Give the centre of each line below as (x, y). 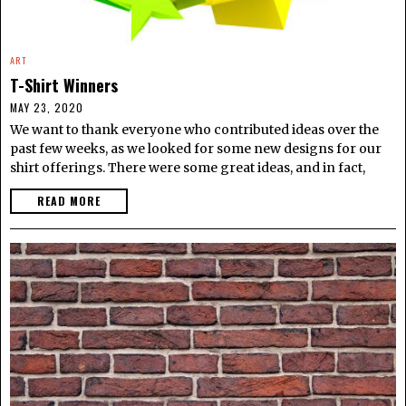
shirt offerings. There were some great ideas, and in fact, (188, 167)
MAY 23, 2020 (47, 107)
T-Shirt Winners (64, 84)
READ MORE (69, 200)
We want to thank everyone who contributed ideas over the (194, 129)
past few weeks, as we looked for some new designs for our (196, 148)
